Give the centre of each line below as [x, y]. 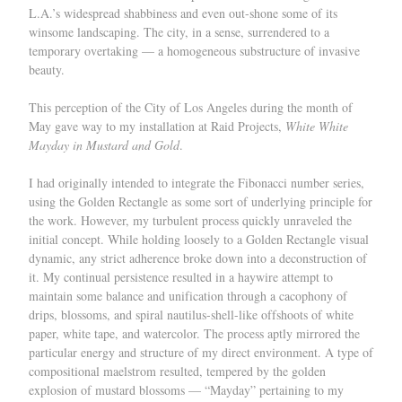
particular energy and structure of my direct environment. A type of [201, 352]
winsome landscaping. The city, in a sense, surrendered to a [179, 32]
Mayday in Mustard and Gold [104, 145]
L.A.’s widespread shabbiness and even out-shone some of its [183, 13]
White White [317, 126]
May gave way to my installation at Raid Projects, [157, 126]
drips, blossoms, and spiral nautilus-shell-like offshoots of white [191, 315]
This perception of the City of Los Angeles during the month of [191, 107]
